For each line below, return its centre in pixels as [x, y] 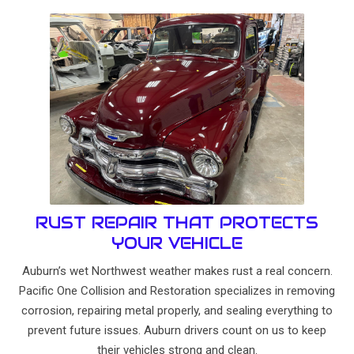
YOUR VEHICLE [177, 243]
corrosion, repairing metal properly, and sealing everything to [177, 310]
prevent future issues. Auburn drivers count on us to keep [177, 330]
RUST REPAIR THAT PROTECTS [177, 222]
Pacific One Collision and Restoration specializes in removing [177, 290]
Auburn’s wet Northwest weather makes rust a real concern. [177, 271]
